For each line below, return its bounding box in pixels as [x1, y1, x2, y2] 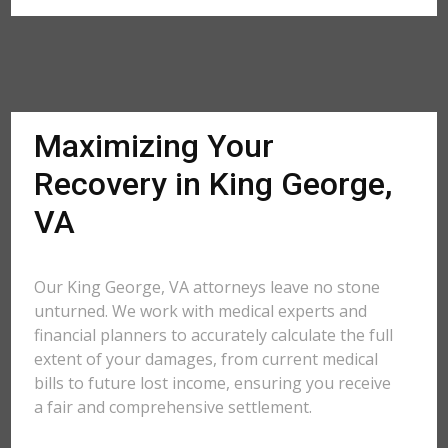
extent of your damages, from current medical [34, 348, 379, 370]
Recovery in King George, [34, 165, 393, 203]
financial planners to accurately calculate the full [34, 324, 394, 346]
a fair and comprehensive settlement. [34, 396, 313, 418]
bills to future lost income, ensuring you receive [34, 372, 392, 394]
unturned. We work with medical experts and [34, 300, 368, 322]
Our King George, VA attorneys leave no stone [34, 276, 381, 298]
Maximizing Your [34, 127, 275, 165]
